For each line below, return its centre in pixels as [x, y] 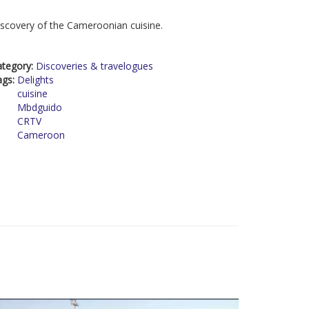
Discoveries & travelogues [94, 66]
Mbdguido [40, 107]
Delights [36, 80]
